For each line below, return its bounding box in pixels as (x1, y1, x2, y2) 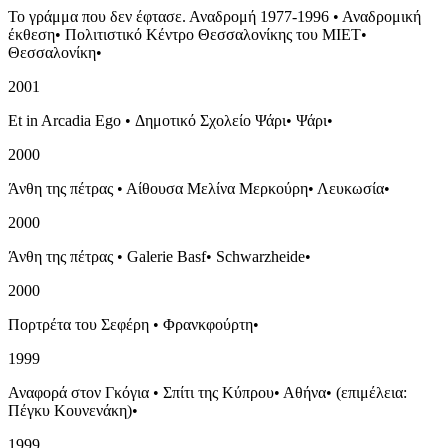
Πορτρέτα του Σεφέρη (8, 315, 149, 333)
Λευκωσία (317, 179, 384, 197)
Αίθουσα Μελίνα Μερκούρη (126, 179, 308, 197)
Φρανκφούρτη (163, 315, 253, 333)
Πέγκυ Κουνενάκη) (8, 401, 132, 419)
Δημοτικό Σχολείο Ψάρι (135, 111, 286, 129)
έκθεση (8, 25, 55, 43)
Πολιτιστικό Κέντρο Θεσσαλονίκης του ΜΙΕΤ (65, 25, 361, 43)
